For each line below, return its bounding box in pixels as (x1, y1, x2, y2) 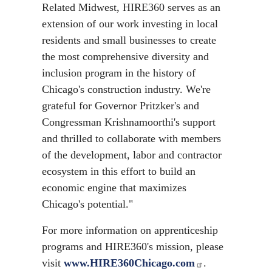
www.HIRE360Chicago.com (64, 257, 195, 269)
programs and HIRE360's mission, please (42, 240, 223, 253)
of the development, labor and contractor (42, 149, 222, 161)
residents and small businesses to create (42, 34, 216, 46)
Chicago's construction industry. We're (42, 83, 211, 95)
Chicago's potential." (42, 198, 133, 210)
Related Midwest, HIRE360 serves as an (42, 1, 220, 13)
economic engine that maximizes (42, 182, 186, 194)
